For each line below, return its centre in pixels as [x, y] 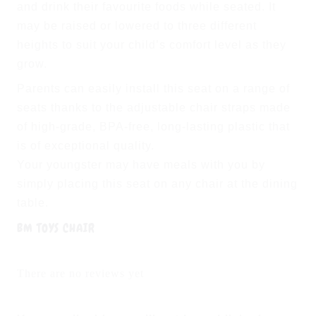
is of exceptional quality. [85, 145]
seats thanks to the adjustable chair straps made [153, 107]
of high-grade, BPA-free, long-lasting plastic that [153, 126]
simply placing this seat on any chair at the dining [157, 183]
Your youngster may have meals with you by [141, 164]
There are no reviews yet [80, 273]
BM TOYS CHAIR [56, 227]
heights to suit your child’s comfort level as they [151, 44]
